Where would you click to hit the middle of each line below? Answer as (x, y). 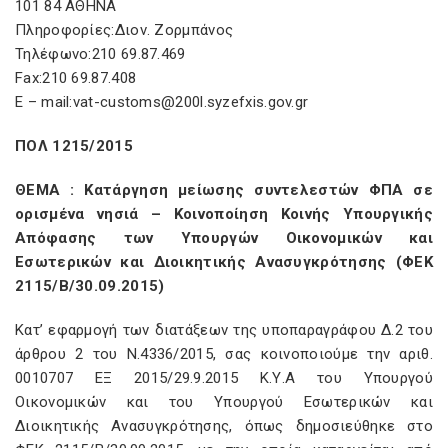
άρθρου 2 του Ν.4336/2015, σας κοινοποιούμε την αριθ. (224, 354)
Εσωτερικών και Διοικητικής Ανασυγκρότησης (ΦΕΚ (224, 262)
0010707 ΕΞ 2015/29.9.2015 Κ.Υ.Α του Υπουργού (224, 378)
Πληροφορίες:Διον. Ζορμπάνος (124, 30)
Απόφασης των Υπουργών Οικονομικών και (224, 238)
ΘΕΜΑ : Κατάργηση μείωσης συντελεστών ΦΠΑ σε (224, 190)
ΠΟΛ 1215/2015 (74, 146)
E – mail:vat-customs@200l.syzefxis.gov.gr (162, 102)
